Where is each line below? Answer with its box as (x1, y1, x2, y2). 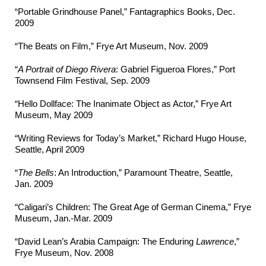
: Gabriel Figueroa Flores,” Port (116, 64, 235, 75)
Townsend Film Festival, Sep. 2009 (15, 75, 150, 86)
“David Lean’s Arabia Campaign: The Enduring (15, 236, 196, 247)
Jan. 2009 (15, 179, 53, 189)
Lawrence (196, 236, 234, 247)
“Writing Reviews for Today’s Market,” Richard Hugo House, (15, 133, 246, 144)
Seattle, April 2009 (15, 144, 84, 155)
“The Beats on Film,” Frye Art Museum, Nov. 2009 (15, 41, 208, 52)
